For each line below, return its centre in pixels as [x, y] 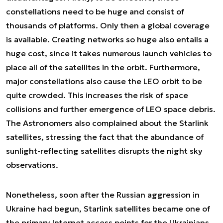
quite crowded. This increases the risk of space [97, 95]
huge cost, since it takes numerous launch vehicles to [109, 53]
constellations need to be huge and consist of [95, 11]
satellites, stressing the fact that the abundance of [105, 137]
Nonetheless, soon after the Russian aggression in [103, 195]
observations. [32, 165]
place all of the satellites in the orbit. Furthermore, [103, 67]
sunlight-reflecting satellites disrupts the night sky [104, 151]
